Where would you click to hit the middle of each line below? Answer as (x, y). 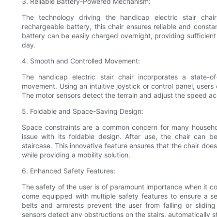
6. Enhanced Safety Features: (69, 170)
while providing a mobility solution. (76, 155)
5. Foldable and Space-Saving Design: (83, 111)
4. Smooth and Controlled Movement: (81, 61)
